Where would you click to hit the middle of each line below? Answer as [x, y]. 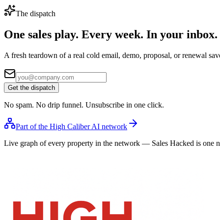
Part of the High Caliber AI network [71, 126]
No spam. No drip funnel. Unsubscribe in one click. [84, 105]
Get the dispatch [31, 87]
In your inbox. [182, 34]
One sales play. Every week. [75, 34]
